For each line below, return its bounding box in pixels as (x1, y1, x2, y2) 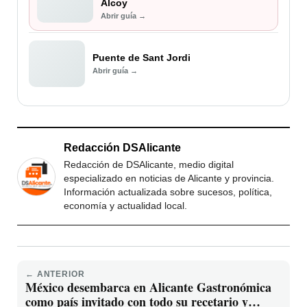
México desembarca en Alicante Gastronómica (25, 278, 271, 297)
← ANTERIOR (25, 269, 85, 280)
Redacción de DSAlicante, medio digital (64, 159, 234, 171)
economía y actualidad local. (64, 200, 187, 212)
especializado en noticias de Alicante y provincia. (64, 173, 274, 184)
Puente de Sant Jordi (93, 52, 191, 64)
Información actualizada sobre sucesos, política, (64, 186, 272, 198)
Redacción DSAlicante (64, 142, 181, 154)
